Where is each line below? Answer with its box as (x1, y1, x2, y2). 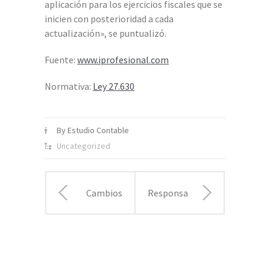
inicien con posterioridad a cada (45, 12, 174, 25)
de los (148, 244, 172, 257)
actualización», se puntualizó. (45, 27, 166, 39)
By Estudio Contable (57, 124, 129, 136)
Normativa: (45, 80, 93, 92)
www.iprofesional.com (77, 53, 169, 66)
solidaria (148, 215, 183, 228)
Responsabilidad (148, 186, 216, 199)
